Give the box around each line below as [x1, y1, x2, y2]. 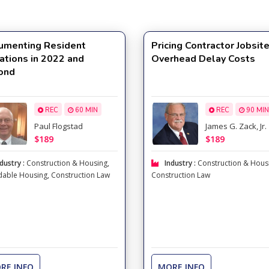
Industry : [164, 158, 198, 168]
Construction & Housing [26, 158, 107, 168]
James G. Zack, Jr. [205, 121, 267, 132]
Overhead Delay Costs [151, 52, 255, 65]
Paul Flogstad [34, 121, 83, 132]
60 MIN [73, 106, 98, 115]
